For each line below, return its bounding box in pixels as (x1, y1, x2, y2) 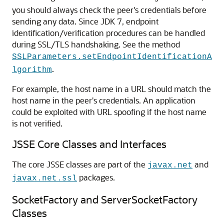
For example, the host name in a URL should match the (12, 83, 211, 94)
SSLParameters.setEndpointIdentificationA (12, 52, 212, 62)
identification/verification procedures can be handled (12, 27, 205, 38)
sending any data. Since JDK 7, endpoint (12, 16, 158, 27)
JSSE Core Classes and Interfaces (12, 137, 166, 151)
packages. (77, 172, 115, 183)
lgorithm (12, 65, 52, 75)
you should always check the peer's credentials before (12, 4, 206, 15)
